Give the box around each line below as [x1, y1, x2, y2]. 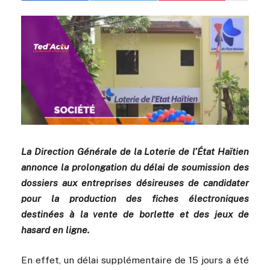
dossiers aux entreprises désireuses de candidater [21, 177, 249, 189]
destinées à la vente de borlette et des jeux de [21, 208, 249, 220]
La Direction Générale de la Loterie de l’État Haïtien [21, 145, 249, 157]
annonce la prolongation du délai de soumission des [21, 161, 249, 173]
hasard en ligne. [21, 224, 89, 236]
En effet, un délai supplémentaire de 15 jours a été [21, 254, 249, 266]
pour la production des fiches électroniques [21, 192, 249, 204]
